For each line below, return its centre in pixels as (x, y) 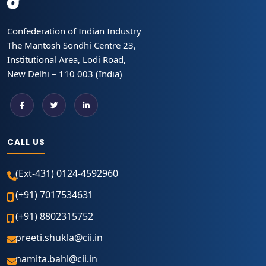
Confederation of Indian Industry (74, 31)
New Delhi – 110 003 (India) (65, 74)
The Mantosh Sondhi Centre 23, (72, 45)
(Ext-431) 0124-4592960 (67, 173)
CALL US (26, 142)
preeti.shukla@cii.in (59, 237)
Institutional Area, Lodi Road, (66, 59)
